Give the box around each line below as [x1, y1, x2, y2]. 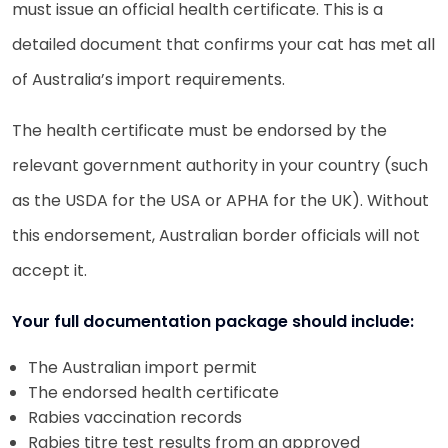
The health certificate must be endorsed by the [12, 118, 387, 142]
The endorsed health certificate [28, 380, 279, 404]
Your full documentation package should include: [12, 309, 414, 333]
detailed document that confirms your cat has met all [12, 32, 435, 56]
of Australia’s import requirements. [12, 67, 285, 91]
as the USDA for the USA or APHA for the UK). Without [12, 188, 429, 212]
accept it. [12, 258, 87, 282]
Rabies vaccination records [28, 405, 242, 429]
